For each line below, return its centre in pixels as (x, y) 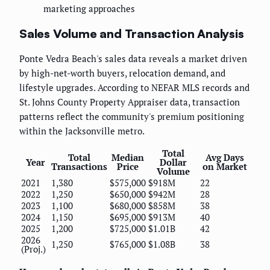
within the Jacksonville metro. (82, 131)
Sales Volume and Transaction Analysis (132, 33)
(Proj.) (33, 249)
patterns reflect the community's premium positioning (132, 117)
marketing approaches (89, 9)
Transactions (79, 167)
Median (128, 158)
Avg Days (224, 158)
